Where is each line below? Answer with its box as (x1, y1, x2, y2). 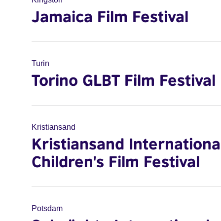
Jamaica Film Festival (32, 7, 188, 26)
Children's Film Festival (32, 152, 200, 171)
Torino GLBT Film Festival (32, 71, 216, 89)
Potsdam (32, 204, 63, 213)
